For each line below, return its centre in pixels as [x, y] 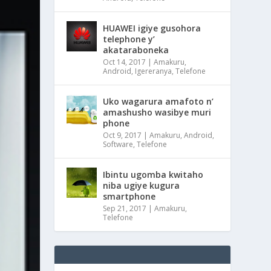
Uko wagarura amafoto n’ [158, 101]
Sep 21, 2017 [125, 208]
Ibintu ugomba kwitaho [153, 174]
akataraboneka [136, 50]
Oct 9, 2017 [122, 135]
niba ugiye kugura [142, 185]
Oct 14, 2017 [125, 62]
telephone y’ [129, 39]
